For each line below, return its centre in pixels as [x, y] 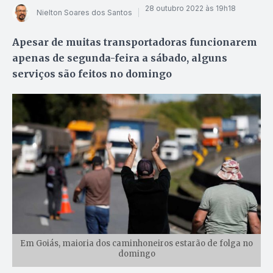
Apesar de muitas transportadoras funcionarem [135, 42]
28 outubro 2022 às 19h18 [190, 9]
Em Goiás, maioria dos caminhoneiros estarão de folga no [136, 243]
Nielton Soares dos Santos [84, 13]
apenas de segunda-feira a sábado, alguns [120, 58]
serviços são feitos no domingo [92, 73]
